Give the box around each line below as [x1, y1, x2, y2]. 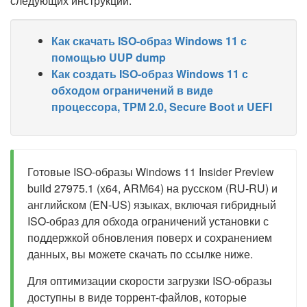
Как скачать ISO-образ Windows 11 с [51, 33, 247, 49]
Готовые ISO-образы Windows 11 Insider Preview [27, 164, 274, 180]
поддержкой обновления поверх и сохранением [27, 230, 272, 245]
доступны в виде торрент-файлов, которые [27, 289, 247, 305]
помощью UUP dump [51, 49, 166, 65]
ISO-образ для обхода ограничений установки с [27, 213, 269, 229]
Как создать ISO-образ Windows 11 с [51, 66, 248, 82]
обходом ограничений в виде [51, 82, 213, 98]
